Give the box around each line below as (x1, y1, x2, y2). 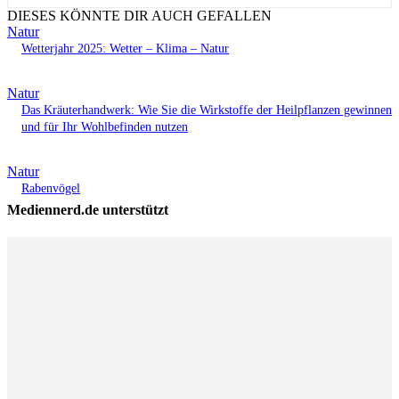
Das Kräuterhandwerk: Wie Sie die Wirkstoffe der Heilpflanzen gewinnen (21, 103, 392, 117)
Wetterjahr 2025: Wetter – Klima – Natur (21, 42, 229, 55)
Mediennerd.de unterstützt (7, 202, 168, 217)
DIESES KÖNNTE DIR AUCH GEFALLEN (7, 8, 272, 23)
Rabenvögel (21, 182, 80, 195)
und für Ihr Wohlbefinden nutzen (21, 120, 188, 134)
